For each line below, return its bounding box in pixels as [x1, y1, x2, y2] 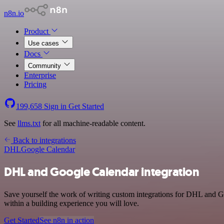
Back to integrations [11, 136, 76, 144]
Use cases [28, 39, 61, 47]
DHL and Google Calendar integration [4, 163, 199, 180]
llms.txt [17, 119, 40, 127]
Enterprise [24, 71, 56, 79]
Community [28, 62, 63, 69]
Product [24, 27, 50, 35]
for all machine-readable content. [40, 119, 145, 127]
